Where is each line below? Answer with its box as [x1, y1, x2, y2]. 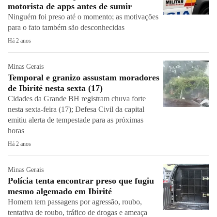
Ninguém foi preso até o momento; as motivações [8, 13, 158, 21]
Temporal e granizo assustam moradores [8, 73, 159, 82]
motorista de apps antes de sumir [8, 1, 134, 11]
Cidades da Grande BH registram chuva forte [8, 94, 146, 103]
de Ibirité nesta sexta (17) [8, 83, 105, 93]
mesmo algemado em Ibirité [8, 186, 112, 196]
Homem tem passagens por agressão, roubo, [8, 198, 142, 206]
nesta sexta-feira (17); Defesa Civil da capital [8, 105, 144, 113]
